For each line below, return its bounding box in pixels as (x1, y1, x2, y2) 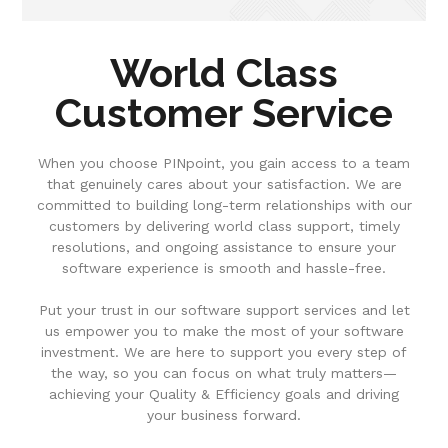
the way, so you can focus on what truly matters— (51, 365, 397, 382)
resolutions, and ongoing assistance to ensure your (52, 239, 396, 256)
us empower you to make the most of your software (44, 323, 404, 340)
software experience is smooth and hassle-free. (62, 260, 386, 277)
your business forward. (147, 407, 301, 424)
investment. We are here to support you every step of (41, 344, 407, 361)
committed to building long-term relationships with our (36, 197, 412, 214)
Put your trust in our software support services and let (38, 302, 410, 319)
